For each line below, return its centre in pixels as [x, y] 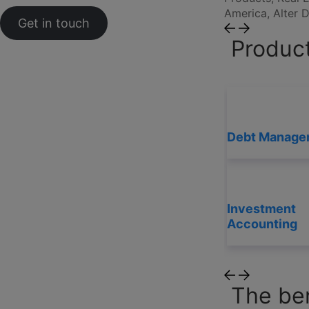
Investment [261, 209]
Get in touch [53, 23]
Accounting [262, 224]
